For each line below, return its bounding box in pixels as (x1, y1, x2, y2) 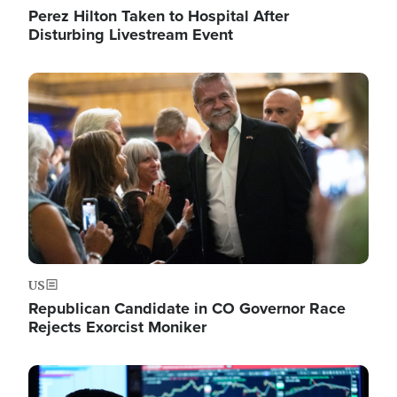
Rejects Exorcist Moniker (28, 315, 206, 339)
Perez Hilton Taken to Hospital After (28, 4, 289, 27)
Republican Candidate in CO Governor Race (28, 296, 346, 320)
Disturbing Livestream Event (28, 22, 233, 46)
